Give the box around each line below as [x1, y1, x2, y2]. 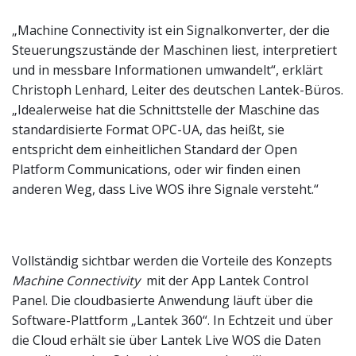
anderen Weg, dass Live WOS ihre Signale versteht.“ [12, 180, 319, 199]
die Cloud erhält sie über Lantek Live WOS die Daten [12, 331, 321, 350]
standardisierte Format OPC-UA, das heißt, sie [12, 121, 284, 139]
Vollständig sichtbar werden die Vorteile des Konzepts [12, 252, 332, 270]
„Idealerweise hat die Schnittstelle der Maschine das [12, 101, 319, 119]
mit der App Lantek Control [143, 272, 308, 290]
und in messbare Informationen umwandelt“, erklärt [12, 61, 323, 79]
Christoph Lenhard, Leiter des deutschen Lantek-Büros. [12, 81, 343, 99]
